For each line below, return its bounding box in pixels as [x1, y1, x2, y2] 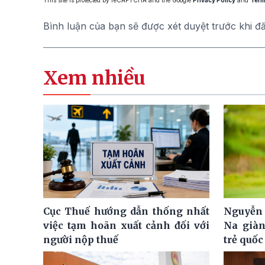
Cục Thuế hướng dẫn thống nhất [43, 205, 209, 218]
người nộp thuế [43, 234, 118, 246]
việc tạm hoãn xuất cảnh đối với [43, 219, 209, 232]
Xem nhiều [43, 66, 146, 90]
